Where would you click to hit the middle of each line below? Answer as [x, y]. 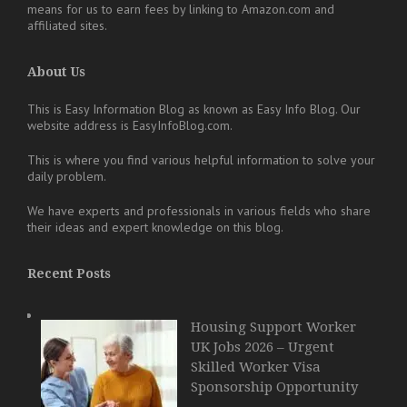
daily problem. [67, 176]
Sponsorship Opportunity [274, 387]
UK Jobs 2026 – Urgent [263, 347]
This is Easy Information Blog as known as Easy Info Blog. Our [194, 109]
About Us [56, 71]
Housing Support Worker [273, 327]
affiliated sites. [67, 25]
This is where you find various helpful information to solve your [201, 159]
